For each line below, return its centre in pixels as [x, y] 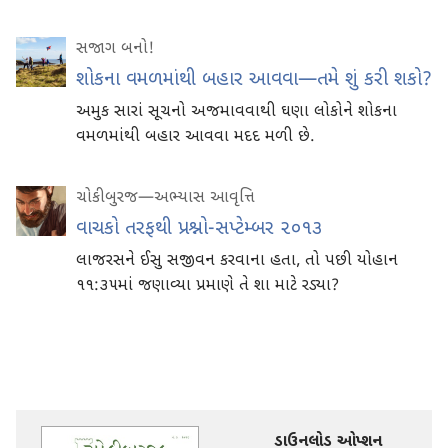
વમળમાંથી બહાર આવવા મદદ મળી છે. [195, 138]
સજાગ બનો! [115, 50]
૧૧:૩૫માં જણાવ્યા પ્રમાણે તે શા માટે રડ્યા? [207, 287]
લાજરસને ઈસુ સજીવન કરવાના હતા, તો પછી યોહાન [237, 262]
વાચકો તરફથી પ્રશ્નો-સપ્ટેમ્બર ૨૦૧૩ [199, 230]
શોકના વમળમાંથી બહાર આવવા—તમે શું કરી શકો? [254, 81]
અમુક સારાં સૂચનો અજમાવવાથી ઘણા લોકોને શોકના [236, 113]
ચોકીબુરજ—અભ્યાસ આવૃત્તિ [165, 199]
